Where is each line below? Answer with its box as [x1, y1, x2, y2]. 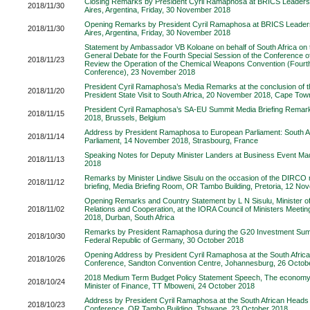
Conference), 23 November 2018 [84, 68, 195, 76]
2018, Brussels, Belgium [84, 113, 165, 122]
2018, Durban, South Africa [84, 213, 174, 221]
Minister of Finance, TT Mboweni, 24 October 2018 [84, 282, 255, 290]
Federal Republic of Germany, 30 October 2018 [84, 236, 244, 244]
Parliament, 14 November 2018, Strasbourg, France [84, 136, 258, 145]
